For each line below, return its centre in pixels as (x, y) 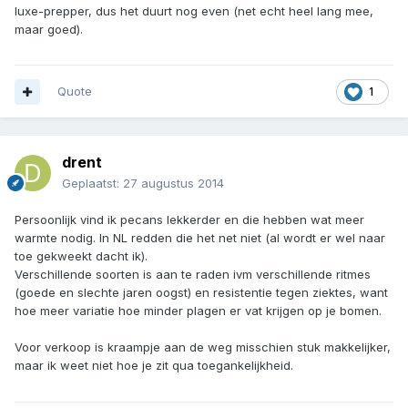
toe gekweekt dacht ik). (81, 256)
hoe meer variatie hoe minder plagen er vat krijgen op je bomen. (198, 311)
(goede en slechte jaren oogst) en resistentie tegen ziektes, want (201, 293)
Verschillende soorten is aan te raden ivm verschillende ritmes (193, 275)
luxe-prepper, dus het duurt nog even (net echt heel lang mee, (194, 10)
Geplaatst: (92, 184)
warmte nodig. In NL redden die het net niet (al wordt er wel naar (200, 238)
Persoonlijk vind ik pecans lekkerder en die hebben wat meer (189, 220)
